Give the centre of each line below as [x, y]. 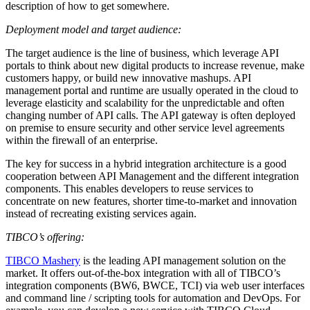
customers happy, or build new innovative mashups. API [128, 78]
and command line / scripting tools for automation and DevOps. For [153, 298]
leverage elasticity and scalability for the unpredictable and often [145, 103]
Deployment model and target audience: [93, 30]
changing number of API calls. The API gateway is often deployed [151, 116]
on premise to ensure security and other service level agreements [145, 128]
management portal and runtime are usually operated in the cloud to [152, 91]
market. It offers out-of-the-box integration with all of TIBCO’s [143, 273]
